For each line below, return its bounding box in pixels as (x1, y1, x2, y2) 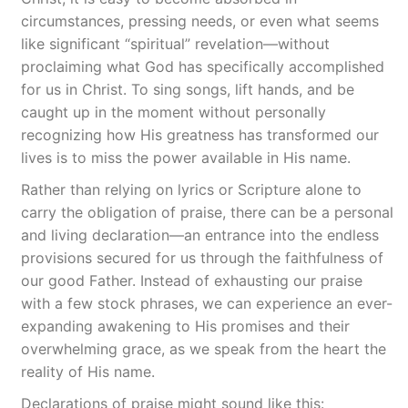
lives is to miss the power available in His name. (21, 148, 351, 167)
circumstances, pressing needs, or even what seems (21, 12, 379, 30)
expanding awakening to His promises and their (21, 317, 350, 335)
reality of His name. (21, 362, 155, 381)
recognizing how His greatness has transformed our (21, 126, 379, 144)
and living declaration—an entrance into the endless (21, 226, 379, 244)
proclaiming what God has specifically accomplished (21, 57, 384, 76)
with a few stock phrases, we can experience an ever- (21, 294, 393, 312)
